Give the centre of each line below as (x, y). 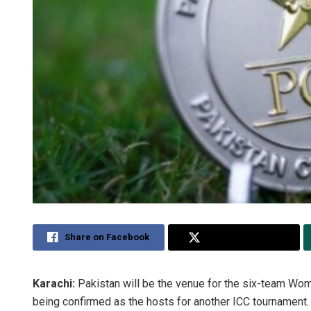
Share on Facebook (107, 237)
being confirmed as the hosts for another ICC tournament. (171, 302)
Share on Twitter (243, 237)
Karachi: (54, 284)
